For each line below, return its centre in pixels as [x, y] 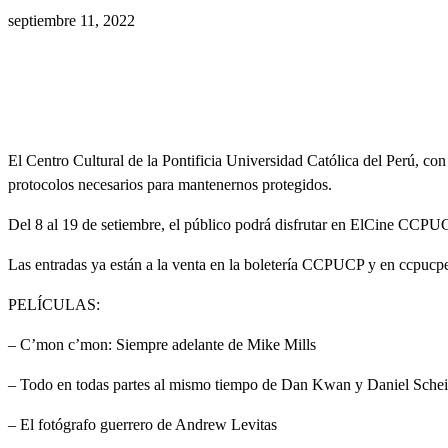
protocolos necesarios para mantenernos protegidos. [170, 184]
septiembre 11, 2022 [71, 20]
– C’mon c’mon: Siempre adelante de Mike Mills [162, 344]
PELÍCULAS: [54, 304]
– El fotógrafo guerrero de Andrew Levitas [142, 424]
